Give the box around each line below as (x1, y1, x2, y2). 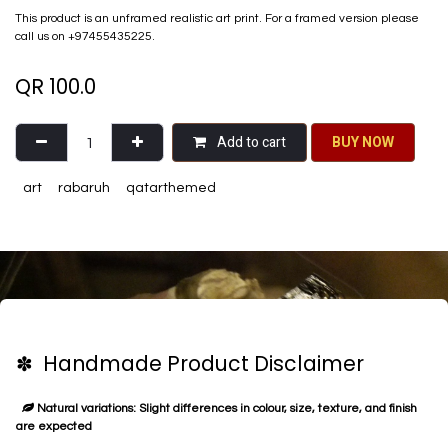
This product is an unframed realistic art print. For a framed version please (15, 12, 419, 26)
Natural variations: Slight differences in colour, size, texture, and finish (34, 402, 417, 416)
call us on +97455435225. (15, 30, 155, 44)
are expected (16, 420, 92, 434)
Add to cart (214, 132, 286, 154)
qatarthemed (126, 181, 216, 196)
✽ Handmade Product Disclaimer (16, 350, 364, 379)
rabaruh (58, 181, 110, 196)
